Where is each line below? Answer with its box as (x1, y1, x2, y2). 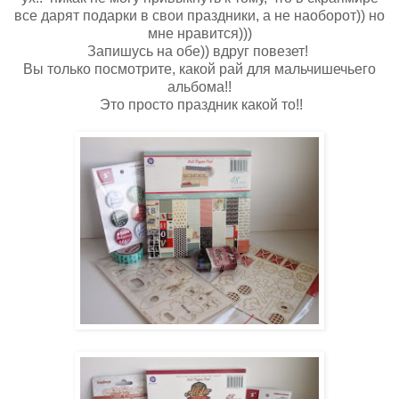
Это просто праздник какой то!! (96, 96, 303, 112)
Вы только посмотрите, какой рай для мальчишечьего (23, 61, 376, 77)
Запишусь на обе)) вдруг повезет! (87, 43, 312, 59)
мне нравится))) (147, 25, 252, 41)
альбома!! (167, 78, 232, 94)
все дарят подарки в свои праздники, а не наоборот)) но (14, 7, 385, 23)
